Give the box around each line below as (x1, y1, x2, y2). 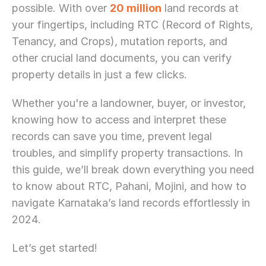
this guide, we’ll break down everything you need (12, 163, 254, 176)
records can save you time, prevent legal (12, 130, 212, 142)
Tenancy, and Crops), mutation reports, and (12, 35, 227, 47)
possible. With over (12, 2, 110, 14)
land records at (161, 2, 239, 14)
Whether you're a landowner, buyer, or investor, (12, 97, 246, 109)
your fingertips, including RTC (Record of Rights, (12, 18, 253, 31)
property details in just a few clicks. (12, 68, 187, 81)
